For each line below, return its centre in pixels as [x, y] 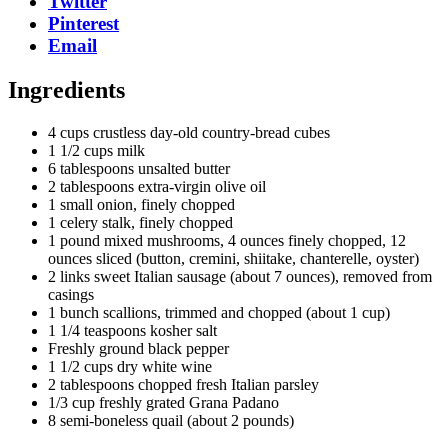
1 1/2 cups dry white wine [130, 366]
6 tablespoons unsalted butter [139, 168]
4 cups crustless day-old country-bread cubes [189, 132]
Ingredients [66, 89]
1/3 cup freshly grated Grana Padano [163, 402]
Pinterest [83, 24]
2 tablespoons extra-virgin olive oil [157, 186]
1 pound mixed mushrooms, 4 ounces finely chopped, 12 [227, 240]
